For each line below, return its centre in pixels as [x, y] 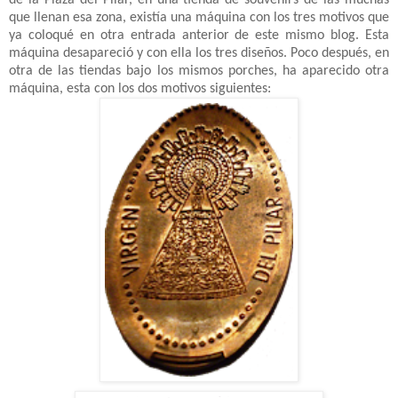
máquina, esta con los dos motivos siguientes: [140, 88]
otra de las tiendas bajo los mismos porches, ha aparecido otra [199, 71]
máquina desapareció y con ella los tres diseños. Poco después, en [199, 53]
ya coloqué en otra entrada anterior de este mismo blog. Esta [199, 35]
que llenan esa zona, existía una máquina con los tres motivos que [199, 17]
